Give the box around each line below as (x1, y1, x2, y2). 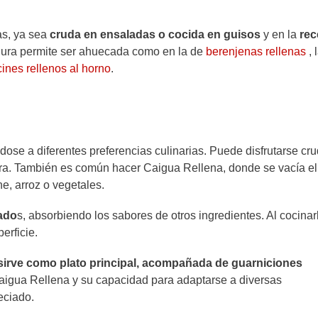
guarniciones (231, 257, 302, 270)
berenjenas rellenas (206, 45, 306, 57)
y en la (261, 28, 297, 40)
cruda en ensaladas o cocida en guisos (50, 28, 261, 40)
